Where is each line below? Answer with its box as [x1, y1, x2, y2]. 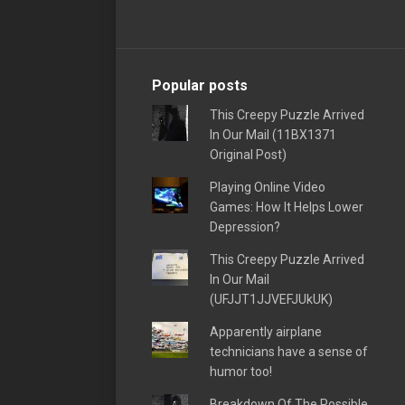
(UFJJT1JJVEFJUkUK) [209, 291, 333, 306]
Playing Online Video [209, 179, 325, 194]
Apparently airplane [209, 324, 322, 339]
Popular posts [152, 76, 248, 94]
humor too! [209, 363, 272, 379]
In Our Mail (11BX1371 [209, 127, 336, 142]
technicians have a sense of [209, 344, 368, 359]
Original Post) [209, 146, 287, 162]
